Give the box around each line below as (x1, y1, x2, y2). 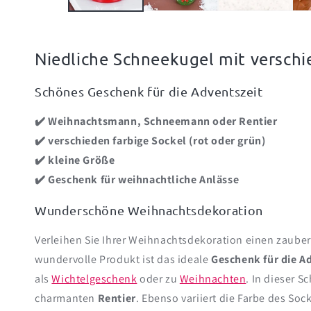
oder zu (137, 271, 180, 287)
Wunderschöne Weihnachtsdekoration (35, 203, 263, 218)
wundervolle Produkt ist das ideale (35, 252, 212, 267)
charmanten (35, 291, 98, 306)
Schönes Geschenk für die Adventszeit (35, 84, 263, 99)
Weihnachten (179, 271, 246, 287)
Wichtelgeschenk (51, 271, 137, 287)
